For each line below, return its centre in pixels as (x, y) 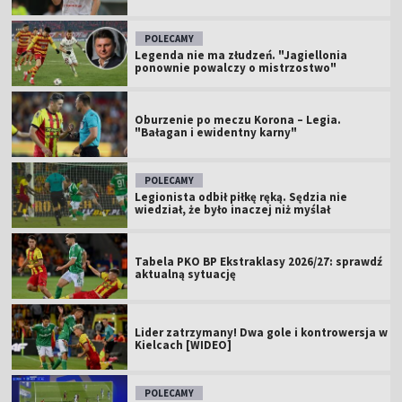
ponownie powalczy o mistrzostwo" (236, 67)
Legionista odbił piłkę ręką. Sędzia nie (241, 197)
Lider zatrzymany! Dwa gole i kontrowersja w (262, 332)
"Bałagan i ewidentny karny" (216, 132)
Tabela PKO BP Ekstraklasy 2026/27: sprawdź (259, 261)
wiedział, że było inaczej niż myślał (233, 209)
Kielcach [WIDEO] (184, 345)
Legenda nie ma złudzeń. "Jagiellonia (241, 55)
